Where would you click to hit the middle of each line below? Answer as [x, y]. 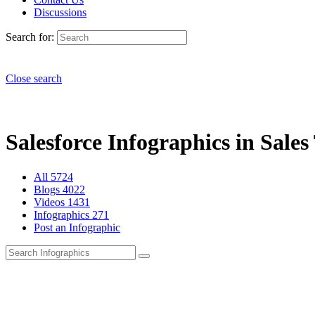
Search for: [30, 37]
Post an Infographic [77, 227]
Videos [51, 202]
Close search [34, 78]
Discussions [60, 12]
